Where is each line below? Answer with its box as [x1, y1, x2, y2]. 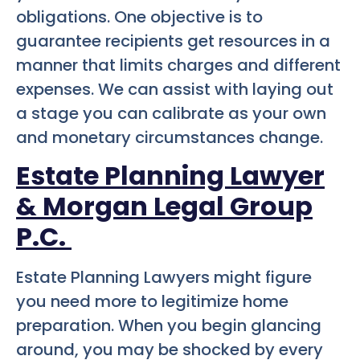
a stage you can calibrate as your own [16, 102, 326, 125]
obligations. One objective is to [16, 6, 263, 28]
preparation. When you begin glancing [16, 314, 321, 337]
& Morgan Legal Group [16, 188, 313, 225]
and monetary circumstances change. [16, 126, 323, 149]
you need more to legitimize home [16, 290, 288, 313]
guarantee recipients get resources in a [16, 30, 330, 52]
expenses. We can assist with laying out [16, 78, 333, 100]
